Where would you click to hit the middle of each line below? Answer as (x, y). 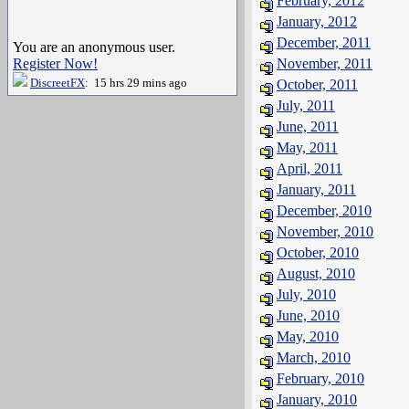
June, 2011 (308, 126)
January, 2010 (317, 399)
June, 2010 (308, 315)
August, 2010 (316, 273)
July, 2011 (306, 105)
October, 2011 (317, 84)
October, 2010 (318, 252)
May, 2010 (308, 336)
